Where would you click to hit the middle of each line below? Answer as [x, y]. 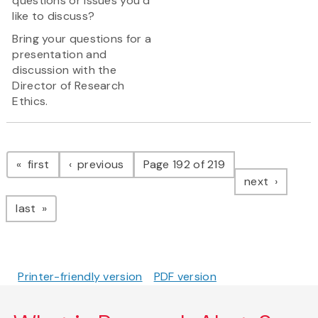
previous [99, 165]
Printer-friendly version [80, 277]
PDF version [185, 277]
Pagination [63, 150]
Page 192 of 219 [184, 165]
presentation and [60, 55]
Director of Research [68, 86]
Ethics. [30, 102]
